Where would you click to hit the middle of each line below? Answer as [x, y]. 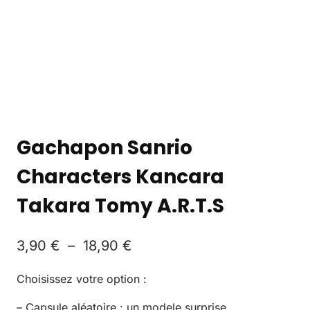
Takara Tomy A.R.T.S [120, 206]
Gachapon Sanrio [104, 147]
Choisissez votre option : [82, 279]
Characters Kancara [120, 176]
